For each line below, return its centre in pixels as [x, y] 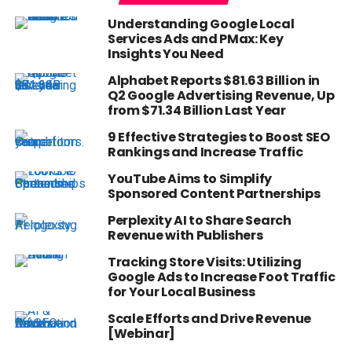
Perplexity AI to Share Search [199, 221]
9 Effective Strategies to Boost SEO [218, 137]
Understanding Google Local [201, 24]
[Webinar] [141, 334]
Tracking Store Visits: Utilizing [204, 262]
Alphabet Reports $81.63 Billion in [213, 81]
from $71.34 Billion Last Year [196, 111]
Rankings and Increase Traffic [205, 152]
